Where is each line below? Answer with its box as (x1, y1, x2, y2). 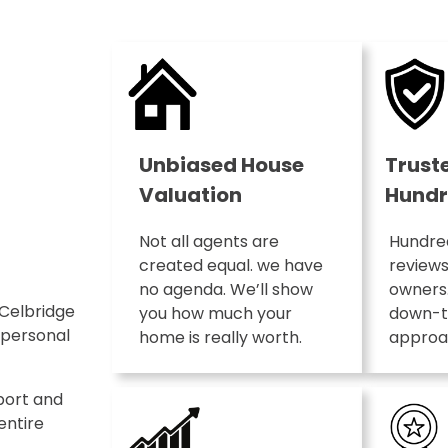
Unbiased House (138, 151, 304, 180)
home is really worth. (138, 326, 302, 350)
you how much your (138, 302, 292, 326)
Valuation (138, 181, 242, 210)
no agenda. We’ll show (138, 278, 313, 302)
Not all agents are (138, 230, 279, 254)
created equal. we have (138, 254, 323, 278)
